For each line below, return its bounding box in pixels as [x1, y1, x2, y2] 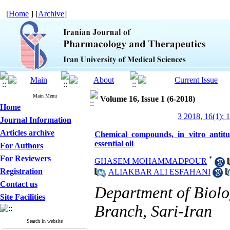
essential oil [94, 139, 133, 148]
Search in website [27, 218, 63, 224]
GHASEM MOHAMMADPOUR [94, 157, 207, 166]
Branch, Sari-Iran [94, 202, 212, 220]
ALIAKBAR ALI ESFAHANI [108, 167, 210, 176]
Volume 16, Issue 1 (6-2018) [100, 94, 195, 103]
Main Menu [33, 93, 57, 99]
